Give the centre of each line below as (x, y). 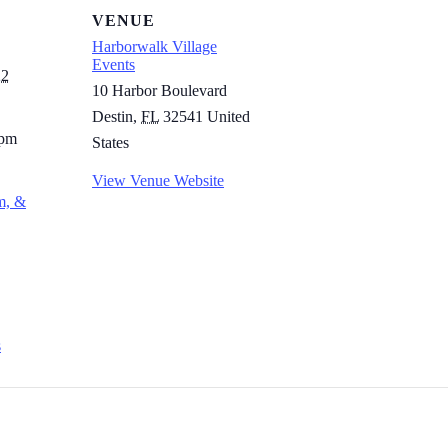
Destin (112, 116)
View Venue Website (158, 180)
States (110, 142)
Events (113, 64)
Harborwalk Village (154, 46)
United (228, 116)
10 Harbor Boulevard (159, 90)
